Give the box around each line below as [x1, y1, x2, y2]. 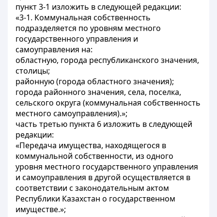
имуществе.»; [15, 204, 66, 215]
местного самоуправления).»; [15, 108, 127, 119]
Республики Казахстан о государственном [15, 193, 175, 204]
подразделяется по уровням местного [15, 23, 161, 33]
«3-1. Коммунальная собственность [15, 12, 151, 23]
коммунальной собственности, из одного [15, 151, 173, 161]
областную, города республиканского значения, [15, 55, 199, 65]
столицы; [15, 65, 50, 76]
